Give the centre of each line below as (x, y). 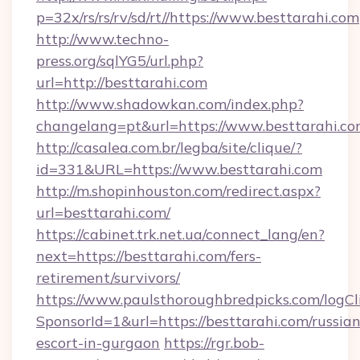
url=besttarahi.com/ (103, 213)
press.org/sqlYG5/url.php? (120, 61)
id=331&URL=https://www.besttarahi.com (179, 169)
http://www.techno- (102, 39)
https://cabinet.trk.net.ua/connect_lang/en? (180, 234)
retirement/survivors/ (108, 278)
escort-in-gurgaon (98, 343)
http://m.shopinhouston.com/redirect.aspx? (178, 191)
